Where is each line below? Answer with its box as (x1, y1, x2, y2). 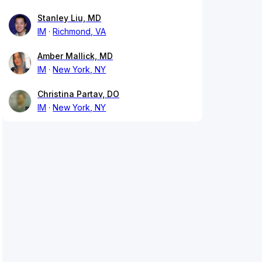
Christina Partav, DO (37, 89, 119, 99)
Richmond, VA (53, 26, 106, 37)
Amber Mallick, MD (37, 51, 113, 61)
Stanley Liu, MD (37, 13, 101, 23)
